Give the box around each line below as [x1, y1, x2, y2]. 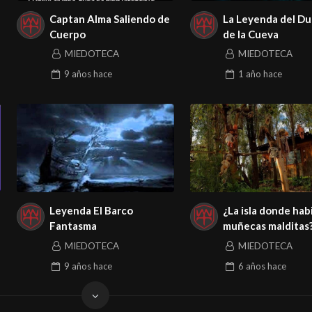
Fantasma [49, 219, 97, 233]
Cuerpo [49, 27, 86, 40]
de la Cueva [223, 27, 279, 40]
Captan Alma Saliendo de [49, 12, 171, 25]
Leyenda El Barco [49, 204, 134, 217]
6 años [237, 260, 265, 272]
